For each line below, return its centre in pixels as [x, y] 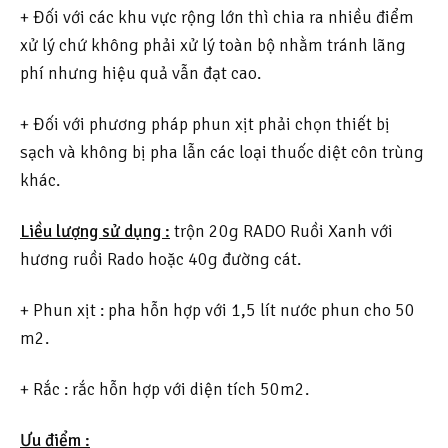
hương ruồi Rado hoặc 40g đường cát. [160, 259]
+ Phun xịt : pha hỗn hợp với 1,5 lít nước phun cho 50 [217, 310]
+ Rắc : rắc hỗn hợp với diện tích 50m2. [164, 388]
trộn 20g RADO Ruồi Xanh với [281, 231]
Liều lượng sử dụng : [95, 231]
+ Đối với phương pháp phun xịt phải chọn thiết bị [205, 124]
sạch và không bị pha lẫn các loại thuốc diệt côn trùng [222, 152]
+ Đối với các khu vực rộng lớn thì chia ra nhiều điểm [217, 17]
